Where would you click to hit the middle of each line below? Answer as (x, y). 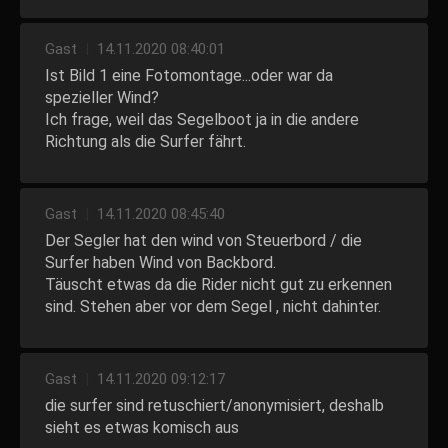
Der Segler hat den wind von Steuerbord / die (203, 240)
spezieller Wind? (102, 97)
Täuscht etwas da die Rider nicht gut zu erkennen (218, 284)
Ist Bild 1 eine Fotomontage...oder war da (189, 75)
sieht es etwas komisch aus (142, 427)
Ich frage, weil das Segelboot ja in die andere (202, 119)
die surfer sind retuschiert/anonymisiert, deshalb (214, 405)
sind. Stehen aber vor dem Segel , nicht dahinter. (213, 306)
